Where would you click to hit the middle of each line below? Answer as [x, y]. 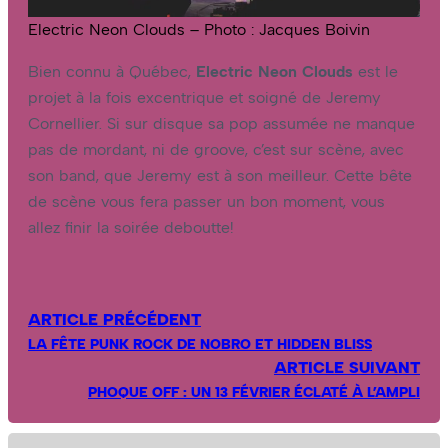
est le [375, 71]
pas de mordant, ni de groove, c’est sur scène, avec [216, 149]
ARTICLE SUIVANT [347, 368]
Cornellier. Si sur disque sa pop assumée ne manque [221, 123]
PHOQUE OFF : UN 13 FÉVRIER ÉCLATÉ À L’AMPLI [254, 392]
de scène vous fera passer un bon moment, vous [206, 201]
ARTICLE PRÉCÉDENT [114, 320]
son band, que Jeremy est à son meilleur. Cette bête [220, 175]
